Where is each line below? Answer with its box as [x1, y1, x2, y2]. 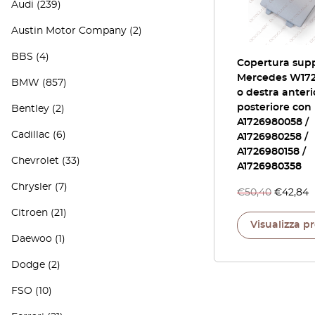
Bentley [11, 104, 49, 114]
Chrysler [11, 182, 52, 192]
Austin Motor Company [11, 26, 127, 36]
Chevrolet [11, 156, 59, 166]
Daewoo [11, 234, 52, 244]
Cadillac [11, 130, 50, 140]
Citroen [11, 208, 48, 218]
